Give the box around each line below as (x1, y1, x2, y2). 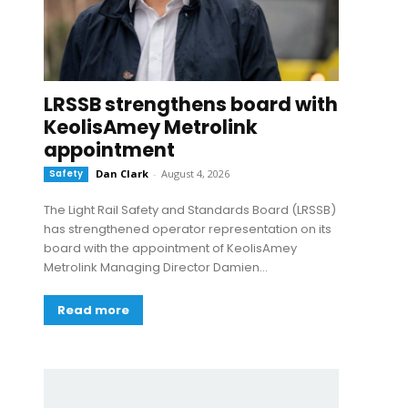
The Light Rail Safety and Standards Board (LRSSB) (44, 201, 336, 219)
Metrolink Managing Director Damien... (44, 259, 268, 276)
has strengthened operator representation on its (44, 220, 331, 238)
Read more (57, 301, 129, 319)
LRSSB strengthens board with (44, 91, 338, 117)
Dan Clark (96, 167, 148, 180)
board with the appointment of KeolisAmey (44, 240, 297, 257)
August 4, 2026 (161, 167, 229, 180)
